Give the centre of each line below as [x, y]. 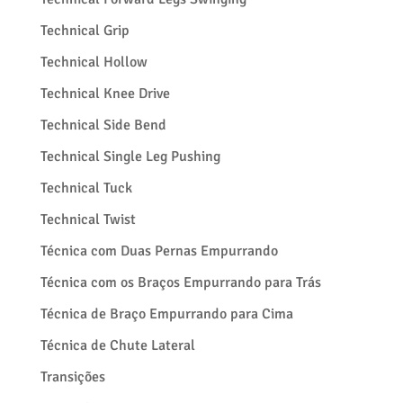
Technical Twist [88, 219]
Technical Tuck [86, 188]
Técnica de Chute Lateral [117, 345]
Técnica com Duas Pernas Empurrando [159, 251]
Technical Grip [85, 31]
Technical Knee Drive [105, 94]
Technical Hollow [94, 62]
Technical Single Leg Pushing [130, 157]
